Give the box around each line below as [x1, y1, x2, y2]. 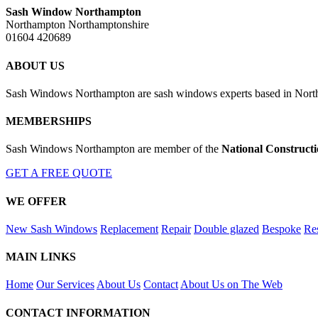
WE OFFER [6, 194, 67, 207]
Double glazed [194, 222, 259, 235]
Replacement [100, 222, 158, 235]
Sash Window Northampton [6, 6, 141, 18]
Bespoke [262, 222, 301, 235]
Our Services [36, 278, 94, 291]
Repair [161, 222, 191, 235]
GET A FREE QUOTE [6, 167, 112, 180]
